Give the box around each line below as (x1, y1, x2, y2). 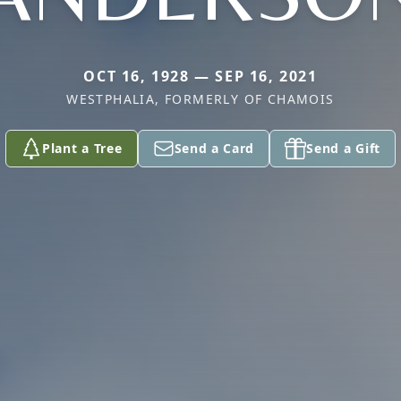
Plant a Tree (42, 140, 123, 157)
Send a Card (174, 140, 255, 157)
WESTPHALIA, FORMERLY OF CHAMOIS (66, 90, 335, 107)
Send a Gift (306, 140, 380, 157)
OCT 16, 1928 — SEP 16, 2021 (83, 66, 318, 86)
